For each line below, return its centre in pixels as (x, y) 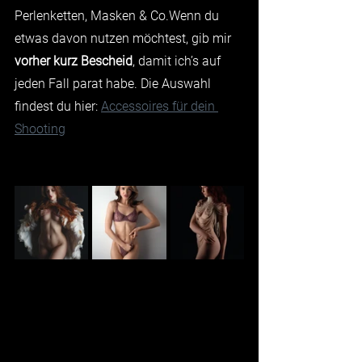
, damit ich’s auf (178, 61)
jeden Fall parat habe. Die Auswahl (114, 83)
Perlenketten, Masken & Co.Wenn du (118, 15)
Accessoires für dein (160, 106)
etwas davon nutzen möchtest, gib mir (124, 38)
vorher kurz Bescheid (74, 61)
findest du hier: (58, 106)
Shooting (40, 128)
